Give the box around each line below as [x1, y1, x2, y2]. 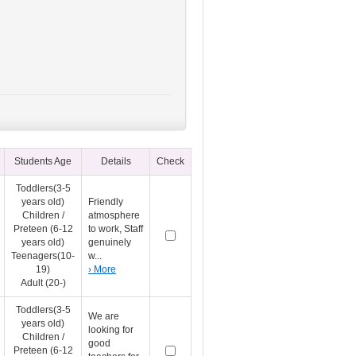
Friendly [88, 196, 123, 207]
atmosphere [88, 210, 140, 221]
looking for [88, 324, 133, 335]
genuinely [88, 237, 131, 248]
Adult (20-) [20, 277, 66, 288]
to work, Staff [88, 223, 143, 234]
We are [88, 311, 119, 322]
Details [100, 156, 131, 167]
